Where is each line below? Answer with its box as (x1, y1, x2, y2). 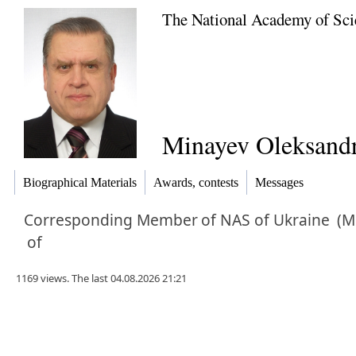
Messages (255, 176, 304, 190)
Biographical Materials (23, 176, 137, 190)
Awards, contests (153, 176, 238, 190)
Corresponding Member (24, 209, 198, 230)
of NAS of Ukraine (201, 209, 330, 230)
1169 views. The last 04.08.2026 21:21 (16, 271, 187, 285)
